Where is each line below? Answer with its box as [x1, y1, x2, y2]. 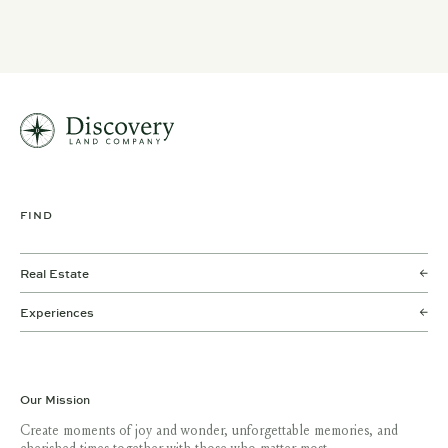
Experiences [20, 303, 94, 321]
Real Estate [20, 264, 89, 282]
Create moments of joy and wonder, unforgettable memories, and [20, 423, 398, 439]
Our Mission [20, 391, 90, 408]
